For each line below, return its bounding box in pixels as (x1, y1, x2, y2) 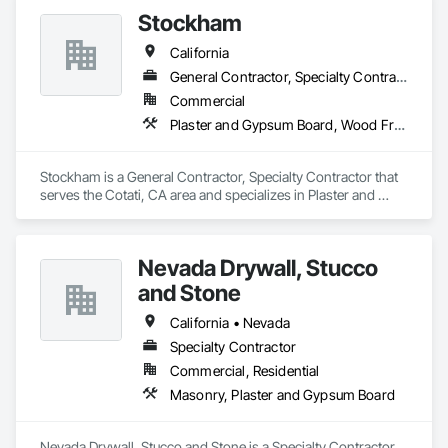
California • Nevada (170, 314, 290, 331)
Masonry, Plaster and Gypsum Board (170, 386, 395, 403)
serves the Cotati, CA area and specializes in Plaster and (40, 186, 375, 203)
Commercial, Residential (170, 362, 320, 379)
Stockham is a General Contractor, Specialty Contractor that (40, 168, 398, 185)
